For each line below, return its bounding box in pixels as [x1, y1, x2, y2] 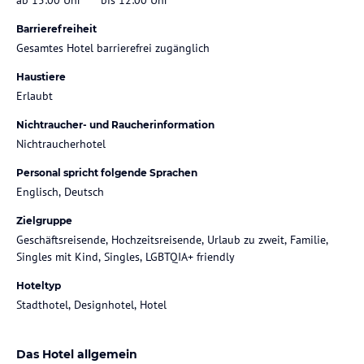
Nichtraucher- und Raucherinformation [16, 118, 214, 131]
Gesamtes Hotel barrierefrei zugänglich [16, 40, 210, 55]
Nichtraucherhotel [16, 136, 106, 151]
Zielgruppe [16, 214, 72, 227]
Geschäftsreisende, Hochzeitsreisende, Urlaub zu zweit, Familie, [16, 232, 328, 247]
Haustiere [16, 70, 66, 83]
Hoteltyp [16, 279, 61, 292]
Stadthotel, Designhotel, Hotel [16, 297, 167, 312]
